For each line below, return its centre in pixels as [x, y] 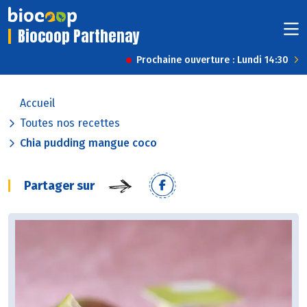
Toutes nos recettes [70, 123]
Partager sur [59, 186]
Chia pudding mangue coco [88, 143]
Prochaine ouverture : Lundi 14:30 [212, 60]
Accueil [37, 103]
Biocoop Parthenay [79, 36]
